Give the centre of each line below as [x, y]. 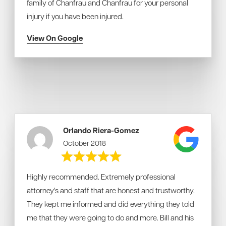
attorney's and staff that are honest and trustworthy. [111, 190]
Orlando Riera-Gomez [101, 130]
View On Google [55, 38]
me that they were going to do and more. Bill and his [110, 217]
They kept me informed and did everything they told [110, 204]
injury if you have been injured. [75, 16]
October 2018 [85, 143]
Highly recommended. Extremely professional [101, 177]
